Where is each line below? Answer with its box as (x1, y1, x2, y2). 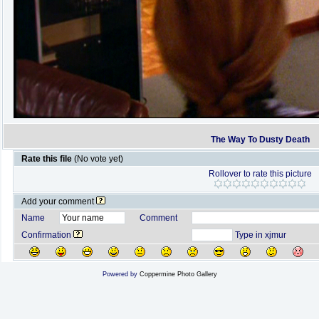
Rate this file (21, 154, 74, 164)
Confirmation (21, 230, 73, 240)
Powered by (102, 271, 140, 278)
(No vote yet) (73, 154, 123, 164)
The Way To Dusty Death (211, 135, 310, 145)
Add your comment (21, 197, 96, 206)
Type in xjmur (232, 230, 286, 240)
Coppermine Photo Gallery (139, 271, 217, 278)
